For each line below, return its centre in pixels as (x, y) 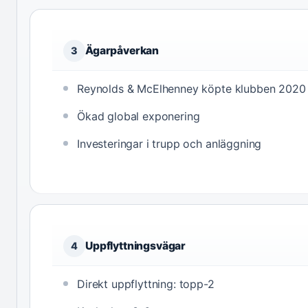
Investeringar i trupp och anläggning (169, 144)
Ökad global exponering (139, 117)
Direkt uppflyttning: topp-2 (146, 284)
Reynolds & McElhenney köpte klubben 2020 (191, 89)
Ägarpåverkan (122, 51)
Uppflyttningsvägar (136, 246)
